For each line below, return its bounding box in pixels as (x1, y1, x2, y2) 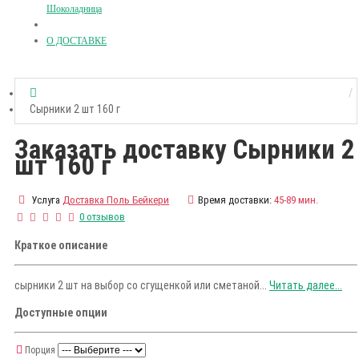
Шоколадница (46, 3, 102, 14)
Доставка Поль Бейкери (63, 194, 169, 207)
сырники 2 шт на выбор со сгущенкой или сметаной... (14, 279, 269, 292)
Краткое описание (14, 239, 107, 252)
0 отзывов (79, 211, 125, 224)
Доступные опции (14, 306, 107, 320)
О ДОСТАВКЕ (46, 35, 107, 46)
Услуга (29, 194, 60, 207)
